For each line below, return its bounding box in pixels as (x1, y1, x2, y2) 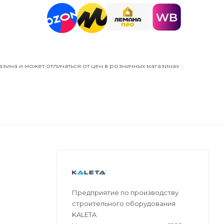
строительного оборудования (72, 199, 175, 207)
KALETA (72, 210, 96, 218)
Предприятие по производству (72, 188, 178, 196)
